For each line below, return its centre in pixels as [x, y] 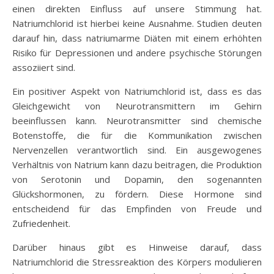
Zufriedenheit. [41, 223]
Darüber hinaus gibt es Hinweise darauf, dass [137, 247]
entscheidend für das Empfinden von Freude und [137, 208]
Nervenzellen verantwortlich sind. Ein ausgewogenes [137, 150]
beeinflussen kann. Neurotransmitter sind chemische [137, 120]
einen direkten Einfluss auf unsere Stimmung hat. [137, 8]
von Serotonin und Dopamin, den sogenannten [137, 179]
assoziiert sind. [44, 67]
